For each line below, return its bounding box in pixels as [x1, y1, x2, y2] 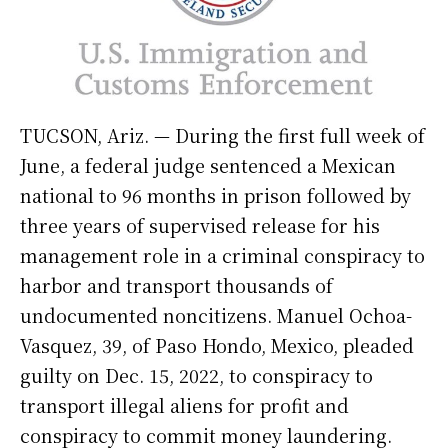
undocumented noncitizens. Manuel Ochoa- [20, 302, 412, 329]
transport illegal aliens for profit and [20, 392, 349, 419]
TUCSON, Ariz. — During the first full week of [20, 122, 425, 149]
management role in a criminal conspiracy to [20, 242, 425, 269]
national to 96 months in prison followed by [20, 182, 411, 209]
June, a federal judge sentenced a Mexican [20, 152, 396, 179]
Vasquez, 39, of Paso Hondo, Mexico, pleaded [20, 332, 414, 359]
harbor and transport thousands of [20, 272, 333, 299]
